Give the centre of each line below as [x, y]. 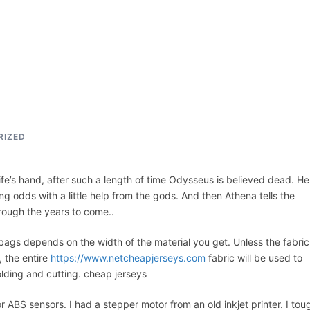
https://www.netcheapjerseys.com [128, 258]
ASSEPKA [209, 48]
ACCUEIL [147, 48]
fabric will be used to [254, 258]
